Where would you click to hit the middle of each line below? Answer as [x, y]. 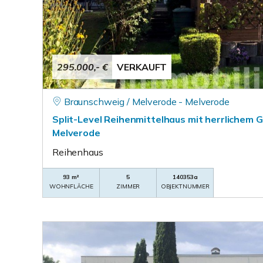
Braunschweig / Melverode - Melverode [146, 102]
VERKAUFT [142, 67]
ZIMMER [128, 186]
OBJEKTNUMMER [185, 186]
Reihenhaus [78, 152]
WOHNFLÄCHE [71, 186]
